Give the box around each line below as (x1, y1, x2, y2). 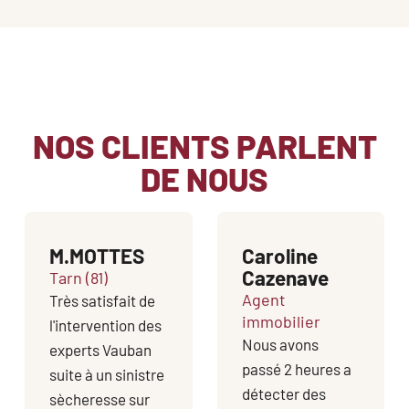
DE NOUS (141, 158, 268, 198)
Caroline (241, 242, 318, 268)
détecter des (241, 383, 326, 403)
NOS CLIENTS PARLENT (32, 125, 377, 165)
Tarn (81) (49, 267, 108, 288)
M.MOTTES (49, 242, 144, 268)
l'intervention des (49, 315, 162, 334)
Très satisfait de (49, 290, 155, 309)
